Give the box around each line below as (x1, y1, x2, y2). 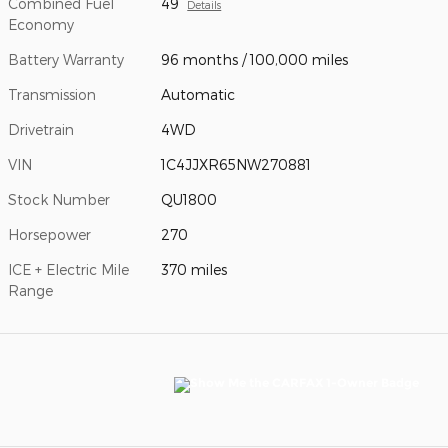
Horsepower (8, 226, 91, 244)
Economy (8, 16, 74, 34)
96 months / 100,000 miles (161, 51, 349, 69)
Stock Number (8, 191, 110, 209)
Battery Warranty (8, 51, 124, 69)
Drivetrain (8, 121, 74, 139)
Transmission (8, 86, 96, 104)
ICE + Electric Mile (8, 261, 129, 279)
